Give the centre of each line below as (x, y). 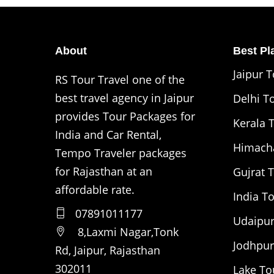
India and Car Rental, (108, 134)
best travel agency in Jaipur (124, 98)
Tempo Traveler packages (121, 153)
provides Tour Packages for (125, 116)
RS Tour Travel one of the (120, 79)
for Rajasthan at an (104, 171)
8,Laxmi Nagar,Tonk (128, 231)
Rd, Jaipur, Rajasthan (108, 250)
